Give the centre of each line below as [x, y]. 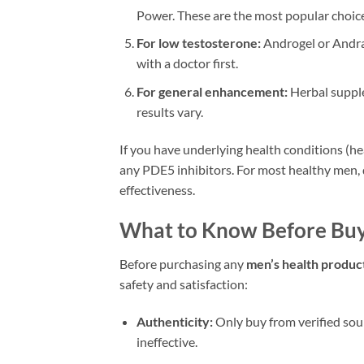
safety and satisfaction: [184, 284]
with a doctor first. [187, 63]
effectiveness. [157, 189]
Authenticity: [174, 322]
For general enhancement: [212, 91]
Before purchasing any [183, 264]
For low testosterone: [198, 43]
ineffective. [167, 342]
